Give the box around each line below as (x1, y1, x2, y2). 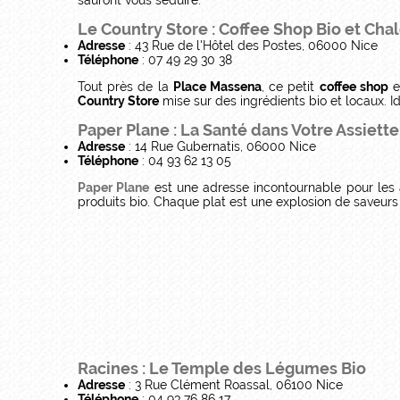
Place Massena (172, 79, 262, 94)
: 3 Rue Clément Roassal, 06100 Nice (125, 378, 343, 392)
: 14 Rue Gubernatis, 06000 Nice (125, 138, 316, 154)
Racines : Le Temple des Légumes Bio (78, 359, 366, 378)
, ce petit (262, 79, 320, 94)
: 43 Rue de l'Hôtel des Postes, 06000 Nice (125, 37, 378, 53)
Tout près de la (78, 79, 173, 94)
